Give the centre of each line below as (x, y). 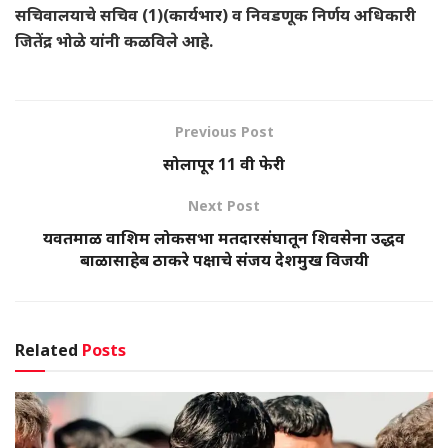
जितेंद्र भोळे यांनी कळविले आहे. (114, 40)
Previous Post (224, 131)
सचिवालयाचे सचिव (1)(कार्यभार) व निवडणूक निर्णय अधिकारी (215, 14)
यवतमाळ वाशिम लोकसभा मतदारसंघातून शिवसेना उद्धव (224, 237)
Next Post (224, 205)
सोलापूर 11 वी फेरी (224, 163)
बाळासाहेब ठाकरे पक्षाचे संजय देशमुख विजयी (224, 259)
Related (46, 349)
